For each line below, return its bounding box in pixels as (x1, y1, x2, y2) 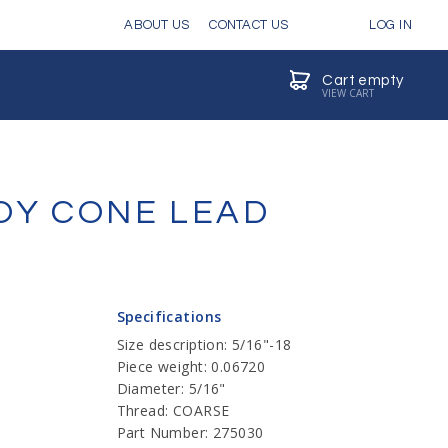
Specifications (116, 307, 222, 326)
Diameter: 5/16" (116, 379, 226, 398)
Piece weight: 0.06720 (116, 357, 266, 376)
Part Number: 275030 (116, 423, 264, 442)
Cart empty (322, 72, 404, 88)
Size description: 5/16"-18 (116, 335, 292, 354)
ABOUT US (124, 18, 190, 32)
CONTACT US (209, 18, 289, 32)
